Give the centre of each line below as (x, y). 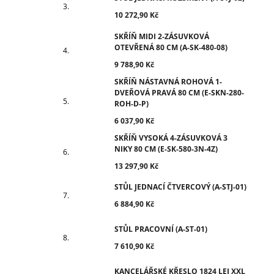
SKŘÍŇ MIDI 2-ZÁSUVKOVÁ (162, 36)
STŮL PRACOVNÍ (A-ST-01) (161, 229)
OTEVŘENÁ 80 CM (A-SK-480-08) (171, 47)
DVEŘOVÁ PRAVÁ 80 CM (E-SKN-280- (179, 92)
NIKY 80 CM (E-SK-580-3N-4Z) (166, 149)
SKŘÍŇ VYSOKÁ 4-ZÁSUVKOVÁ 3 (171, 138)
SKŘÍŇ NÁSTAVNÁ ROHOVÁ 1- (168, 81)
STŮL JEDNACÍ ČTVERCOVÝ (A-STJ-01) (180, 187)
